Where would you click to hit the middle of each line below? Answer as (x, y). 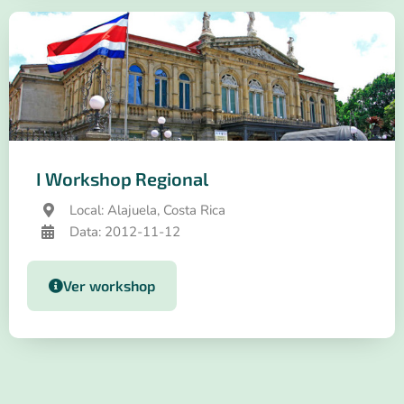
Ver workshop (109, 286)
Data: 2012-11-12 (125, 232)
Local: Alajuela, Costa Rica (147, 211)
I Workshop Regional (122, 179)
